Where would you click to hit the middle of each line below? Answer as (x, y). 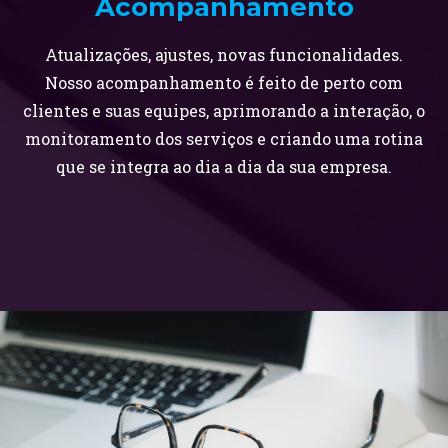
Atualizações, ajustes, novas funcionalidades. (224, 54)
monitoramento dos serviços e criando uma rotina (224, 138)
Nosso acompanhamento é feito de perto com (224, 82)
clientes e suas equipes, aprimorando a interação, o (224, 110)
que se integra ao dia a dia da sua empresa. (224, 166)
